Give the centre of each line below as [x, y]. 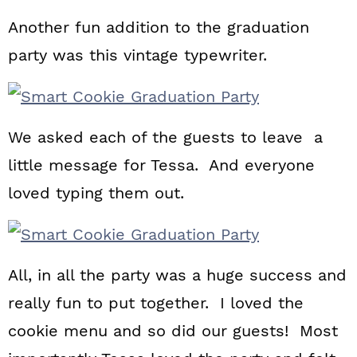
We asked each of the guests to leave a [165, 137]
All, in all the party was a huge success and [177, 275]
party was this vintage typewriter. [137, 55]
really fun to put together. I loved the [156, 303]
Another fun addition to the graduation [159, 27]
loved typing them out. [96, 193]
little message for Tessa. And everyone [161, 165]
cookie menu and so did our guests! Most [173, 331]
